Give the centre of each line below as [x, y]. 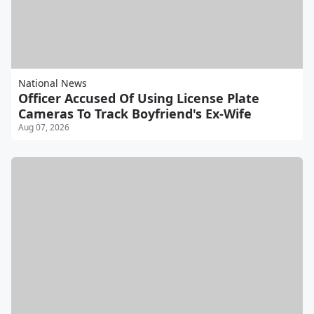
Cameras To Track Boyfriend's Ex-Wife [135, 114]
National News [53, 83]
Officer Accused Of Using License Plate [139, 98]
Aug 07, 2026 [44, 128]
